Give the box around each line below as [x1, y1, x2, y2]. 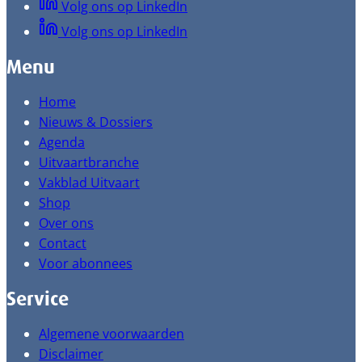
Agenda [39, 133, 85, 151]
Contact [39, 234, 86, 252]
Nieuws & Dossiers [39, 113, 153, 131]
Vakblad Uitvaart [39, 174, 140, 192]
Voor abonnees [39, 255, 133, 272]
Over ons [39, 214, 94, 232]
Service [6, 286, 69, 312]
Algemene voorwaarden [39, 325, 184, 343]
